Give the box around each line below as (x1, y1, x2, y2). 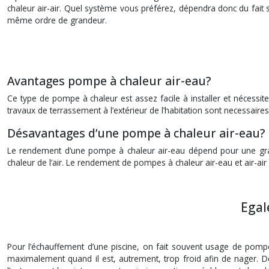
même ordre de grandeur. (7, 14, 107, 26)
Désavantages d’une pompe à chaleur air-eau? (7, 125, 265, 142)
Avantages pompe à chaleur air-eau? (7, 73, 211, 89)
